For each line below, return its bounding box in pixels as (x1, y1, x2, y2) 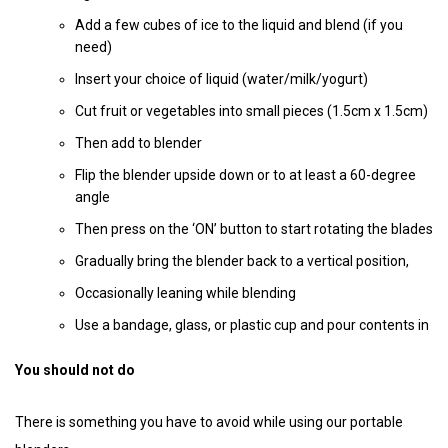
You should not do (15, 361, 135, 378)
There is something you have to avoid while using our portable (15, 413, 403, 430)
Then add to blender (75, 134, 202, 151)
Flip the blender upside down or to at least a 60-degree (75, 166, 416, 183)
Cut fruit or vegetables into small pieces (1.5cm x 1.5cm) (75, 102, 428, 119)
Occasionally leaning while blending (75, 284, 296, 301)
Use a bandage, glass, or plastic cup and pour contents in (75, 316, 429, 333)
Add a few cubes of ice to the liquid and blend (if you (75, 16, 403, 33)
